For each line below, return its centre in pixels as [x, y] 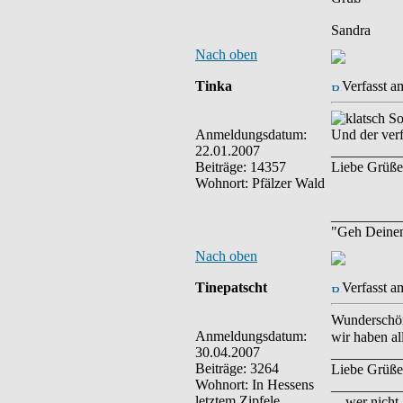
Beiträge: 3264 [237, 368]
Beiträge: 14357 [241, 167]
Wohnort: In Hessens [255, 385]
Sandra [351, 30]
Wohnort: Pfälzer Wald [260, 183]
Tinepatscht [231, 287]
